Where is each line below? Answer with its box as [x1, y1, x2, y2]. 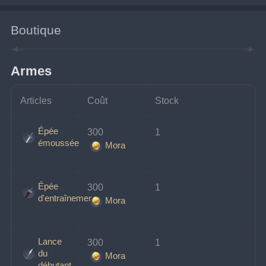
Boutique [11, 23, 62, 37]
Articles [20, 96, 52, 106]
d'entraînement [37, 193, 96, 204]
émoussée [37, 138, 79, 148]
